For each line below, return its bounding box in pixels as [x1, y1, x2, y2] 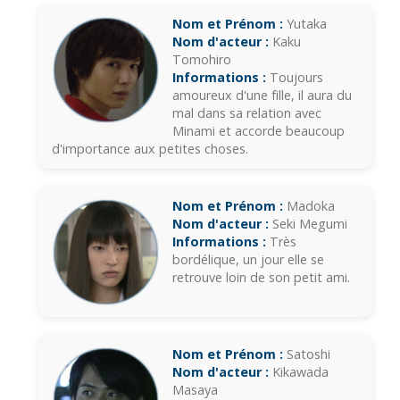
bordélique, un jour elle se [172, 251, 324, 269]
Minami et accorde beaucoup [172, 122, 345, 140]
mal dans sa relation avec [172, 104, 321, 122]
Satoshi [283, 346, 330, 363]
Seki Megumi [269, 215, 347, 233]
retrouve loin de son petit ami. [172, 269, 350, 287]
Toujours [266, 69, 323, 87]
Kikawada [269, 363, 329, 381]
